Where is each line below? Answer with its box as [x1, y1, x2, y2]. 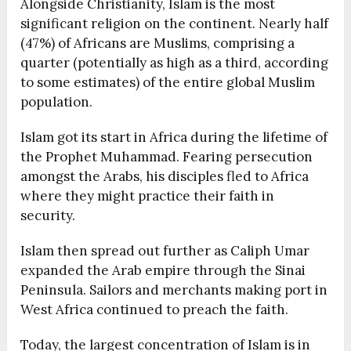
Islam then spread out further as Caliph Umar [20, 242, 310, 260]
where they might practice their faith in [20, 187, 275, 205]
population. [20, 93, 93, 111]
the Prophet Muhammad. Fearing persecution [20, 148, 313, 166]
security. [20, 207, 76, 225]
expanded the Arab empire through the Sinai [20, 262, 306, 280]
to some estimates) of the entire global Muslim [20, 74, 316, 92]
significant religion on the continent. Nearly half [20, 15, 329, 33]
